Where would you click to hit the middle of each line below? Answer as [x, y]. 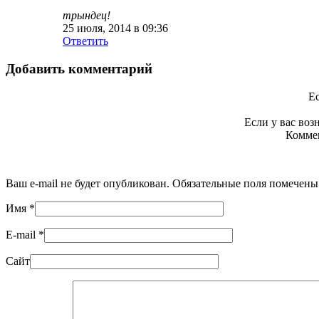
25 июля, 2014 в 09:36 [115, 28]
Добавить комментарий [79, 68]
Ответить [85, 41]
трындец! [87, 16]
